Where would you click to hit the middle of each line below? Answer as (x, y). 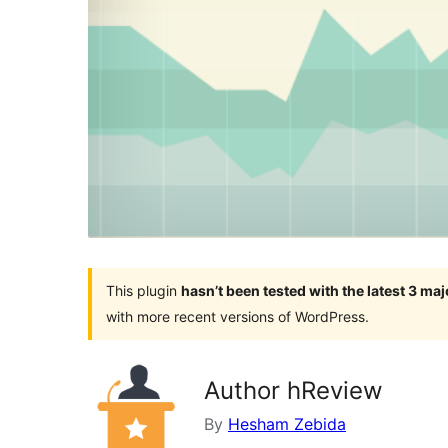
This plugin (143, 290)
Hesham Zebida (287, 423)
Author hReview (293, 390)
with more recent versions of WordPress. (237, 316)
